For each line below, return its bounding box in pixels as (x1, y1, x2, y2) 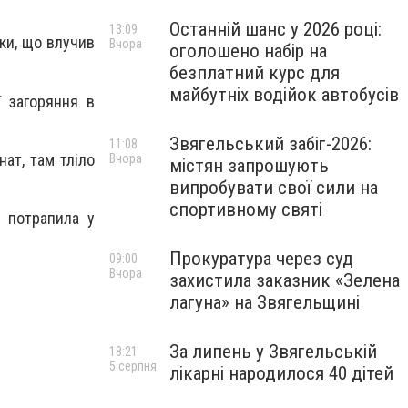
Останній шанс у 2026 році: (169, 18, 382, 40)
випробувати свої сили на (169, 177, 378, 199)
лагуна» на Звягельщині (169, 291, 360, 313)
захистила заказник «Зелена (169, 270, 400, 291)
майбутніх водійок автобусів (169, 84, 399, 106)
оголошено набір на (169, 40, 327, 62)
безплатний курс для (169, 62, 340, 84)
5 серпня (109, 359, 157, 373)
